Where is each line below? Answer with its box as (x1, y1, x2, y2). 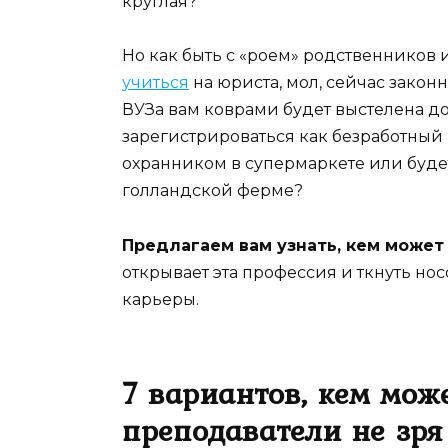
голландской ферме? (122, 181, 303, 201)
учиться (122, 73, 189, 93)
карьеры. (122, 289, 199, 309)
